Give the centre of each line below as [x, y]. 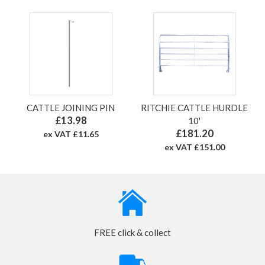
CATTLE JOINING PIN [71, 107]
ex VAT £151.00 [194, 147]
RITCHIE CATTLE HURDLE [194, 107]
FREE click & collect [132, 232]
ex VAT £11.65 [71, 134]
